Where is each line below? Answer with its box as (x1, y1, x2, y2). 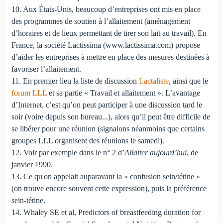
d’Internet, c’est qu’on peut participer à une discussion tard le (11, 100, 202, 109)
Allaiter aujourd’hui (124, 148, 187, 157)
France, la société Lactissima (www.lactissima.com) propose (11, 40, 200, 49)
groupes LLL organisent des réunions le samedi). (11, 136, 164, 145)
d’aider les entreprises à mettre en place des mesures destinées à (11, 52, 210, 61)
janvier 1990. (11, 160, 53, 169)
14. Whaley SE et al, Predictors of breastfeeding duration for (11, 208, 201, 217)
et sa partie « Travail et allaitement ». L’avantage (46, 88, 200, 97)
